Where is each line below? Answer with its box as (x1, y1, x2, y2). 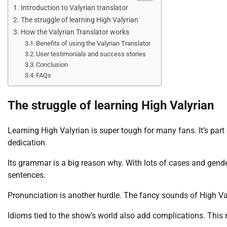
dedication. (8, 138, 47, 148)
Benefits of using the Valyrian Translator (36, 40, 151, 48)
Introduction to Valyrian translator (20, 4, 128, 13)
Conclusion (36, 61, 68, 69)
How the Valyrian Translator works (20, 28, 129, 37)
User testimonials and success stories (36, 50, 146, 58)
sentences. (8, 170, 46, 180)
